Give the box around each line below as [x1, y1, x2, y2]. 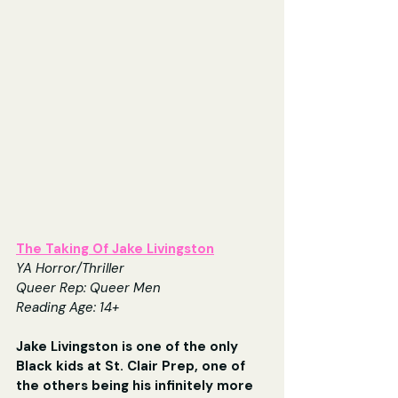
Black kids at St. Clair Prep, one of [16, 357, 249, 376]
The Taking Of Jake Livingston [16, 240, 214, 259]
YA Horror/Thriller [16, 259, 124, 278]
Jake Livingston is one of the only [16, 338, 242, 356]
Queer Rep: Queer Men [16, 279, 161, 298]
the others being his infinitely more [16, 377, 257, 395]
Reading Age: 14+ [16, 298, 119, 317]
